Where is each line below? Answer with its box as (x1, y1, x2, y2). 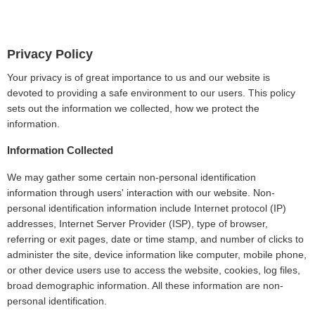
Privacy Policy (7, 47, 93, 61)
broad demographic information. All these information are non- (7, 280, 283, 291)
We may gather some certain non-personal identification (7, 172, 256, 183)
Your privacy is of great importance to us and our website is (7, 72, 270, 83)
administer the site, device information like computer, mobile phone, (7, 249, 307, 260)
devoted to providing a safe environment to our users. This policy (7, 87, 295, 98)
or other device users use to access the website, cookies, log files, (7, 264, 300, 276)
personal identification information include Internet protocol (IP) (7, 202, 286, 214)
